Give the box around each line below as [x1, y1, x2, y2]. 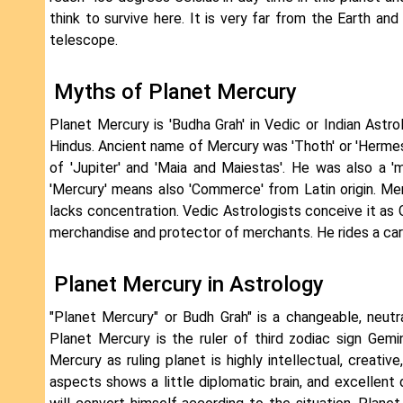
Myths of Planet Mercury [54, 79, 297, 105]
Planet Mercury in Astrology [54, 272, 324, 298]
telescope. [49, 31, 118, 49]
